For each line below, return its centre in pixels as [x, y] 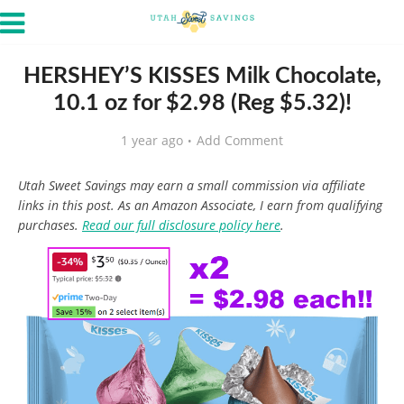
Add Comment [240, 140]
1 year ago [152, 140]
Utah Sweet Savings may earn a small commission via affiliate [192, 185]
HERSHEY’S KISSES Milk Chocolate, [202, 76]
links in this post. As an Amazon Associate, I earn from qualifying [200, 205]
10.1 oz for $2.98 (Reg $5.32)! [202, 103]
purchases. [50, 225]
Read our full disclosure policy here [181, 225]
